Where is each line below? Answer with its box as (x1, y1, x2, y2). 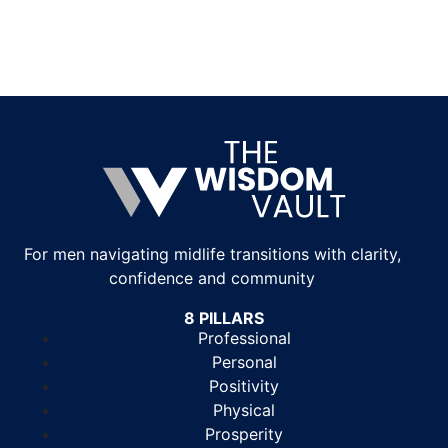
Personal (211, 351, 277, 372)
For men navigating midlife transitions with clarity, (23, 243, 401, 264)
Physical (213, 399, 275, 420)
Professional (197, 327, 291, 348)
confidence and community (109, 267, 316, 288)
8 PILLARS (184, 307, 264, 328)
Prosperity (205, 423, 283, 444)
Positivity (209, 375, 279, 396)
